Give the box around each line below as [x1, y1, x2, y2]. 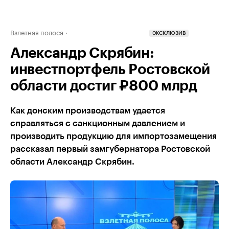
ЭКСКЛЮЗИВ [152, 31, 186, 36]
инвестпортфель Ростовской [10, 62, 210, 77]
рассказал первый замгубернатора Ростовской [10, 145, 210, 153]
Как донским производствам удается [10, 106, 165, 115]
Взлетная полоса [10, 27, 63, 37]
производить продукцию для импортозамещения [10, 132, 217, 141]
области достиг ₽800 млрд [10, 79, 197, 93]
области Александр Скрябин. [10, 157, 134, 166]
